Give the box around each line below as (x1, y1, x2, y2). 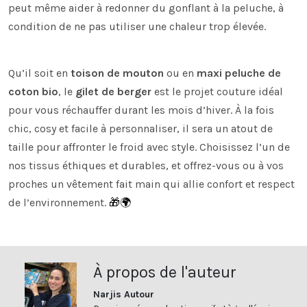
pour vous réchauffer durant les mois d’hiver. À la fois (8, 103, 274, 116)
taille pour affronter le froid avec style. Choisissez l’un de (8, 140, 290, 153)
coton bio (8, 84, 58, 98)
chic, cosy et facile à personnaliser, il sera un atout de (8, 121, 273, 135)
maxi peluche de (197, 66, 281, 79)
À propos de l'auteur (93, 262, 236, 282)
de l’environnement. (8, 195, 109, 209)
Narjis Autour (93, 288, 154, 300)
